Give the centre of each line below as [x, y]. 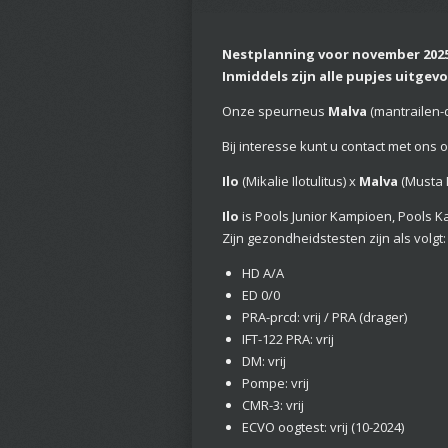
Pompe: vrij [275, 383]
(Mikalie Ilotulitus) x [299, 181]
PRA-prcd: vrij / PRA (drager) [324, 317]
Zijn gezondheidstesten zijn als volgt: [334, 238]
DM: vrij [263, 361]
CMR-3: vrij [272, 405]
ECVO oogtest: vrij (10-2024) [322, 427]
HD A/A [262, 273]
